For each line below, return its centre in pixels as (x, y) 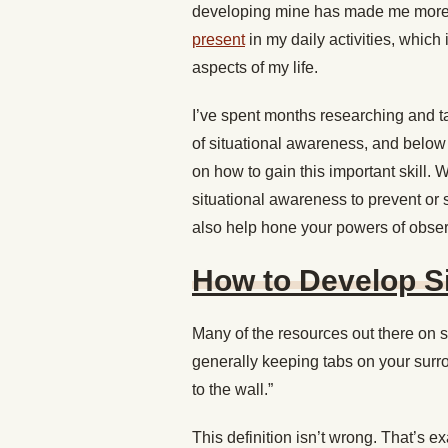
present (218, 39)
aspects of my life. (255, 67)
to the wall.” (232, 389)
